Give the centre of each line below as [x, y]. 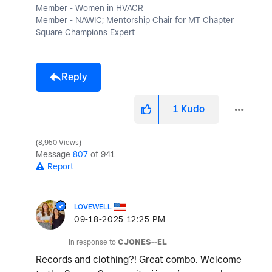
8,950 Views [59, 142]
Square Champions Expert [85, 32]
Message [54, 154]
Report [60, 166]
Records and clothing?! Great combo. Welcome [139, 259]
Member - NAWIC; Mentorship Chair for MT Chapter [135, 20]
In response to [93, 242]
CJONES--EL [142, 242]
